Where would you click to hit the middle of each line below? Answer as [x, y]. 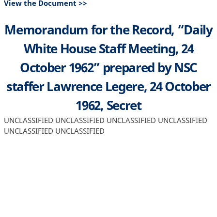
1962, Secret [108, 105]
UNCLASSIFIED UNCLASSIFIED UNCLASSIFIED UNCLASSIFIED [105, 120]
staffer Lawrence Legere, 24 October [108, 86]
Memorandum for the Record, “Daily [108, 29]
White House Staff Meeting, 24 [108, 48]
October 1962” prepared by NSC [108, 67]
